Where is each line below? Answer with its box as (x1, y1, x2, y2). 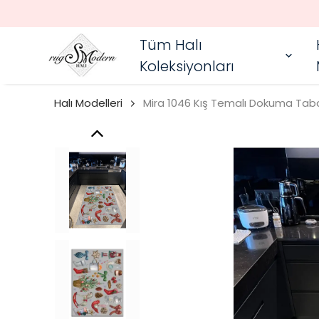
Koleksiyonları (140, 56, 234, 76)
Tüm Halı (140, 35, 202, 55)
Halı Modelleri (54, 95, 122, 110)
